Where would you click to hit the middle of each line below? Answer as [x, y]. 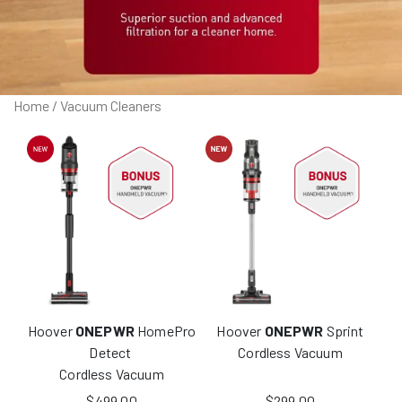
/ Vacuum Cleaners [105, 105]
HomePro [165, 330]
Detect [112, 352]
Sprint [344, 330]
